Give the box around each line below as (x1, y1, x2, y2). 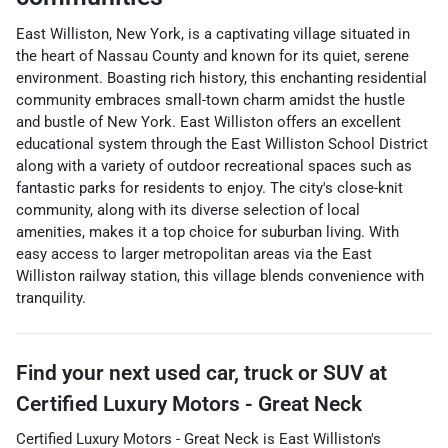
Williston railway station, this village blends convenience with (16, 267, 424, 285)
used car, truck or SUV (155, 361, 364, 385)
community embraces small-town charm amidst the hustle (16, 91, 405, 109)
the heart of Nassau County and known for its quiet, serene (16, 47, 409, 65)
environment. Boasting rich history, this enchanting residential (16, 69, 427, 87)
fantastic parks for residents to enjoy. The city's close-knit (16, 179, 403, 197)
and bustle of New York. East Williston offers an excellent (16, 113, 401, 131)
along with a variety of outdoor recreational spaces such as (16, 157, 412, 175)
